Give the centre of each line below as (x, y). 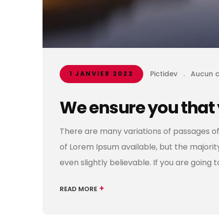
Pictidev (164, 74)
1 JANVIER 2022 (101, 74)
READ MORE (78, 189)
